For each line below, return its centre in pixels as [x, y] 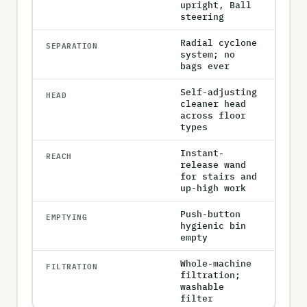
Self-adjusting [219, 92]
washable [202, 287]
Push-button [210, 214]
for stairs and [219, 176]
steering [202, 17]
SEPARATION [72, 45]
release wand [213, 165]
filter [197, 298]
